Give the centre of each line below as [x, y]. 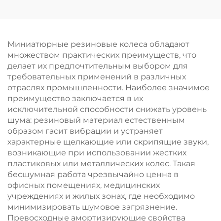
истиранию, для [166, 7]
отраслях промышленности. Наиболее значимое [109, 88]
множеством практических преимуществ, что [102, 55]
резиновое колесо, [55, 28]
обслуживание [55, 50]
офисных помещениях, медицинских [84, 185]
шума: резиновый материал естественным [96, 120]
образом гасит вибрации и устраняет [85, 131]
